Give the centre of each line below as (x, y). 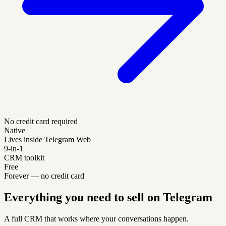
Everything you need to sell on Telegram (108, 197)
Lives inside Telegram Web (47, 139)
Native (15, 130)
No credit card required (41, 121)
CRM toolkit (24, 157)
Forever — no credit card (44, 176)
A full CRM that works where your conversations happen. (96, 218)
